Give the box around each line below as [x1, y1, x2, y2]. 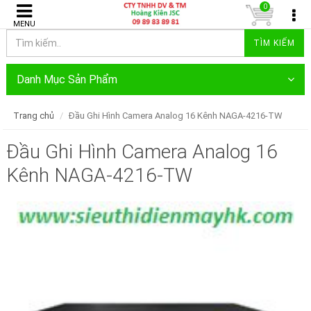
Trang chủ [12, 110, 54, 121]
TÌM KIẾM [253, 38, 296, 48]
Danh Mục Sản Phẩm [16, 73, 117, 86]
